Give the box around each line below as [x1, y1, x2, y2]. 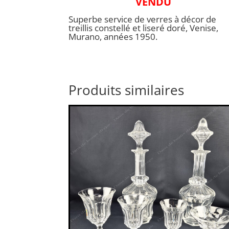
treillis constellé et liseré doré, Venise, [68, 22, 219, 34]
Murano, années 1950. [68, 31, 158, 43]
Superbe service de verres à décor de [68, 13, 217, 26]
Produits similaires [68, 80, 185, 99]
